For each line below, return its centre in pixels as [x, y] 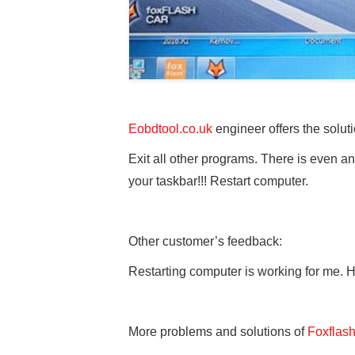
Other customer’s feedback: [205, 241]
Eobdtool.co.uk [170, 128]
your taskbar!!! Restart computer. [218, 181]
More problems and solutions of [218, 331]
